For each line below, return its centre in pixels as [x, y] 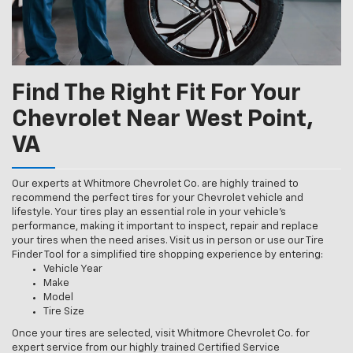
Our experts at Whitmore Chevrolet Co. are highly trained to [155, 184]
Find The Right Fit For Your [156, 93]
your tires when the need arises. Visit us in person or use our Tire [168, 240]
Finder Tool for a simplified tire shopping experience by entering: [167, 255]
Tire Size [64, 311]
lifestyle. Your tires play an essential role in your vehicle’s [149, 212]
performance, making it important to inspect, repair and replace [165, 226]
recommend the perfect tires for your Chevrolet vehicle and [158, 198]
